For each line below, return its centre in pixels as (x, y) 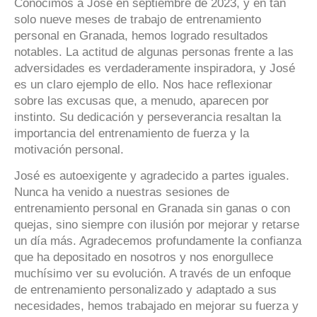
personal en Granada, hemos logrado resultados (141, 36)
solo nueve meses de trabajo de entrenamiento (138, 20)
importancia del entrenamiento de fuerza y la (132, 134)
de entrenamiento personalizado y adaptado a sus (145, 290)
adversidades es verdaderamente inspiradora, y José (155, 69)
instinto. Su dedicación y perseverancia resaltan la (148, 117)
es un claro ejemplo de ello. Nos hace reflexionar (143, 85)
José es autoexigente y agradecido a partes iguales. (152, 176)
